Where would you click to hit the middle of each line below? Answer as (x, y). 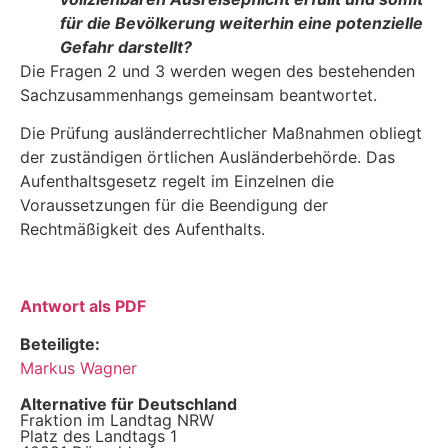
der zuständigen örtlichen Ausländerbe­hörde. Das (207, 156)
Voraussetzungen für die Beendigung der (174, 204)
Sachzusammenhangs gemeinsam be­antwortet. (198, 94)
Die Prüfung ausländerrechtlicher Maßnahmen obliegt (221, 132)
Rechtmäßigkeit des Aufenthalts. (142, 228)
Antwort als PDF (83, 305)
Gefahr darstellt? (126, 46)
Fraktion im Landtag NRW (117, 420)
